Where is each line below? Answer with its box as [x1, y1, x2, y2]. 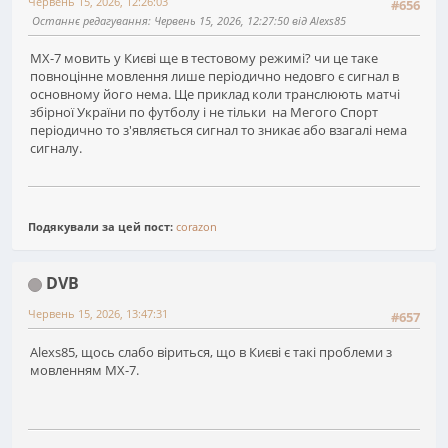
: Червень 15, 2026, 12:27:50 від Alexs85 [148, 12, 346, 28]
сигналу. [30, 139, 82, 158]
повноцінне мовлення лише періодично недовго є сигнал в [30, 67, 399, 86]
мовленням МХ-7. [30, 360, 139, 379]
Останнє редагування [32, 12, 148, 28]
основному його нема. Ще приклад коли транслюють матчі [30, 85, 400, 104]
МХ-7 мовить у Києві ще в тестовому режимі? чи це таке [30, 49, 378, 68]
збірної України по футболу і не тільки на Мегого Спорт [30, 103, 378, 122]
